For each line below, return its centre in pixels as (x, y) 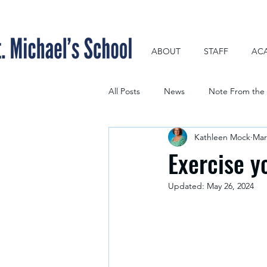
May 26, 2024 (230, 186)
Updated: (187, 186)
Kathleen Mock (222, 137)
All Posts (124, 91)
